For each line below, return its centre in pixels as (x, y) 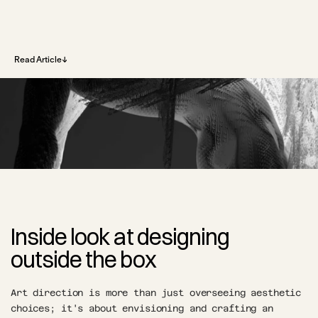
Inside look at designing (120, 236)
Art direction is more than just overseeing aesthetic (156, 292)
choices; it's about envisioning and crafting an (142, 308)
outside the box (83, 259)
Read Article (38, 59)
